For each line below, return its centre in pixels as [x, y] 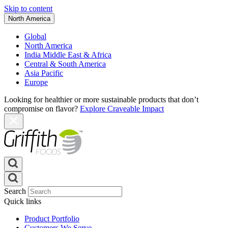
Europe [36, 82]
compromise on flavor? [42, 109]
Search [15, 191]
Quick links [23, 201]
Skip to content [28, 8]
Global [35, 36]
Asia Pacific [44, 73]
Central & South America [65, 64]
